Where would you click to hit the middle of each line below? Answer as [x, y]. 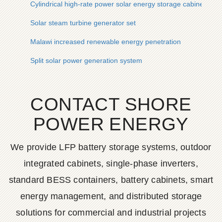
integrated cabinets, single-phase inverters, [111, 164]
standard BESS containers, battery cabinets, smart [111, 180]
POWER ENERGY [111, 124]
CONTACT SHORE [111, 104]
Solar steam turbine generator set [83, 23]
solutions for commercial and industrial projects [111, 213]
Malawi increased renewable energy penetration [106, 42]
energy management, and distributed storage [111, 196]
